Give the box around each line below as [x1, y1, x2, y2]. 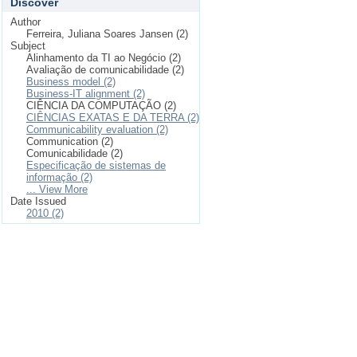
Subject [10, 40, 45, 52]
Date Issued [10, 195, 66, 207]
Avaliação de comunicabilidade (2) [26, 64, 184, 76]
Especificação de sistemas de [26, 159, 166, 171]
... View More [26, 183, 88, 195]
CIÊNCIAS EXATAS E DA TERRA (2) [26, 112, 199, 124]
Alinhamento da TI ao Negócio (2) [26, 52, 181, 64]
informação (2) [26, 171, 92, 183]
